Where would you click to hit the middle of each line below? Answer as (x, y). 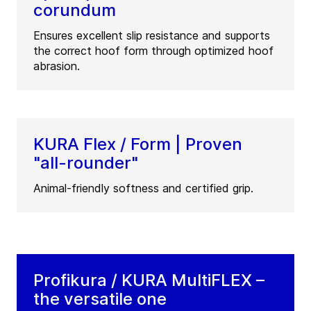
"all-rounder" (86, 163)
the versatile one (100, 299)
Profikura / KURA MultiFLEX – (149, 280)
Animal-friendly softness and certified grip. (143, 188)
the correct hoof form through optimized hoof (153, 51)
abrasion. (57, 66)
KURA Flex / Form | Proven (138, 144)
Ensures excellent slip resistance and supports (152, 36)
